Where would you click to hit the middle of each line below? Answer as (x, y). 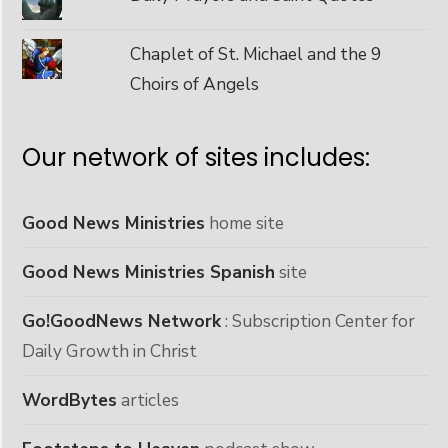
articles (148, 399)
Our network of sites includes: (196, 157)
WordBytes (69, 399)
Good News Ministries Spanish (148, 271)
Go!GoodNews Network (121, 320)
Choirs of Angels (194, 83)
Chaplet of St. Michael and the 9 (255, 53)
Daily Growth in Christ (109, 350)
